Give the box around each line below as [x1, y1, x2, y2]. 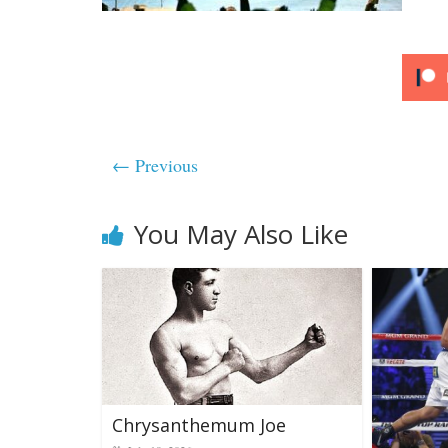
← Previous [112, 153, 198, 177]
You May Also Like [134, 216, 348, 252]
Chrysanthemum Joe [112, 412, 286, 437]
